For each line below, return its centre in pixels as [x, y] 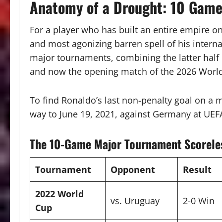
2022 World [59, 194]
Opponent [133, 170]
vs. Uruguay [135, 201]
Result [197, 170]
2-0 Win [199, 201]
